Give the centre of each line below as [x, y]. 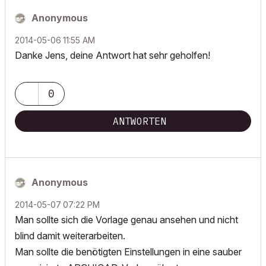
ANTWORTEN [140, 121]
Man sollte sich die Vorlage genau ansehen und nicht [126, 220]
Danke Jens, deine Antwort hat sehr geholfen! [113, 55]
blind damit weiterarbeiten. [70, 236]
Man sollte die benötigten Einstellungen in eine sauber [128, 252]
